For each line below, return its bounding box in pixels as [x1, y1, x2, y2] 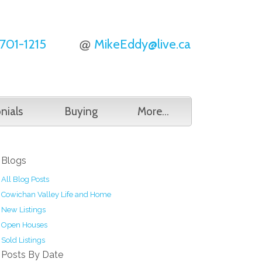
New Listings [1, 205, 46, 214]
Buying [64, 105, 98, 118]
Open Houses [1, 220, 47, 229]
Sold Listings [1, 236, 45, 244]
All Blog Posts [1, 175, 49, 184]
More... [137, 105, 169, 118]
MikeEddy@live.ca [94, 36, 191, 52]
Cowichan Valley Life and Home [1, 190, 111, 199]
